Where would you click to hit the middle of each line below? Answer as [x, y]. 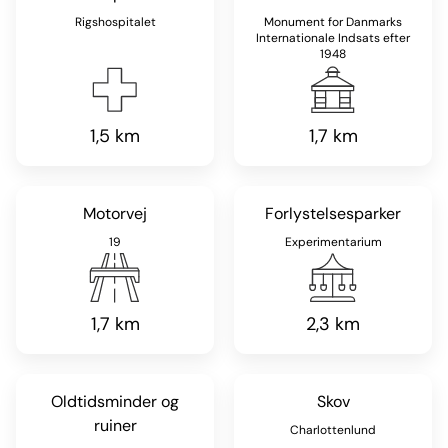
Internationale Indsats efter [333, 37]
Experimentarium [333, 241]
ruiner [115, 425]
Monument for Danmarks [333, 21]
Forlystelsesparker [333, 213]
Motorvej [115, 213]
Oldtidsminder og [115, 401]
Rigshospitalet [115, 21]
